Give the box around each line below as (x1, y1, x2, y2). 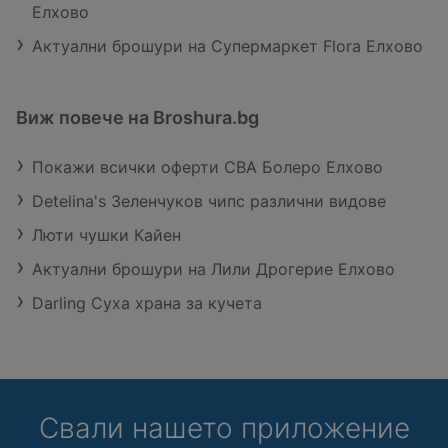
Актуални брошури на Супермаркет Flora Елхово (32, 36, 423, 57)
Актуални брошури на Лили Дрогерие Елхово (32, 259, 395, 280)
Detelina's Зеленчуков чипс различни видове (32, 191, 386, 212)
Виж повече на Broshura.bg (16, 107, 259, 129)
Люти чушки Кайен (32, 225, 181, 246)
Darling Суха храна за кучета (32, 293, 262, 314)
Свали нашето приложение (38, 411, 410, 446)
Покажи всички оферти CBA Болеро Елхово (32, 157, 383, 178)
